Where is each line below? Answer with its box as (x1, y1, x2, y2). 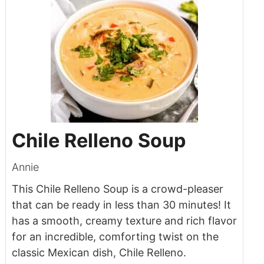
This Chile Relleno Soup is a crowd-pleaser (11, 183, 223, 196)
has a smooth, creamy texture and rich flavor (11, 214, 237, 227)
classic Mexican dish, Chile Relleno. (11, 246, 186, 259)
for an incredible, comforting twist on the (11, 230, 219, 243)
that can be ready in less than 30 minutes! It (11, 199, 231, 212)
